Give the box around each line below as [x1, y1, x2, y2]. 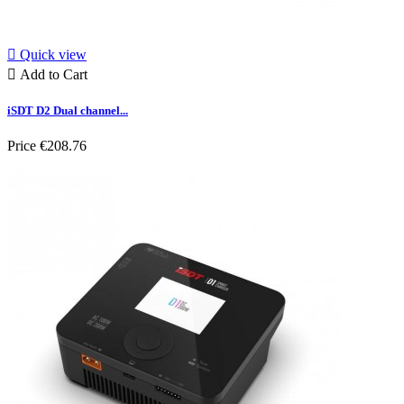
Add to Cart [20, 67, 87, 83]
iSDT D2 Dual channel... [7, 104, 128, 118]
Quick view [20, 47, 87, 63]
